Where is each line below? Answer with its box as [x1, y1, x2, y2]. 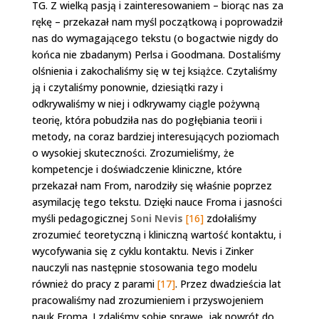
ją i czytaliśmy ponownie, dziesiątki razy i [31, 80, 223, 94]
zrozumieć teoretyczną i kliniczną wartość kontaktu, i [31, 227, 281, 241]
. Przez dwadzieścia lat [174, 276, 281, 291]
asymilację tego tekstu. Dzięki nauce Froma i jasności [31, 194, 282, 209]
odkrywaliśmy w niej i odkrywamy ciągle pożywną [31, 96, 260, 110]
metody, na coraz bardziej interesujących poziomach [31, 129, 279, 143]
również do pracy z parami [31, 276, 157, 291]
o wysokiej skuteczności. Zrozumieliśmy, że [31, 145, 234, 159]
